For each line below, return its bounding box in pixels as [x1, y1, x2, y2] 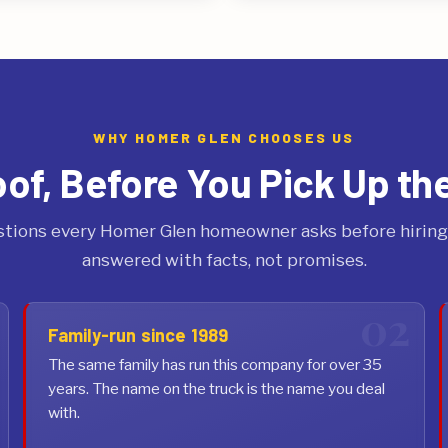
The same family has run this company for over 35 [47, 354, 382, 374]
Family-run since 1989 [47, 323, 229, 346]
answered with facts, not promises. [81, 248, 367, 270]
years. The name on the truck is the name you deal [47, 378, 385, 398]
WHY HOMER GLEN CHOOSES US [93, 128, 355, 146]
